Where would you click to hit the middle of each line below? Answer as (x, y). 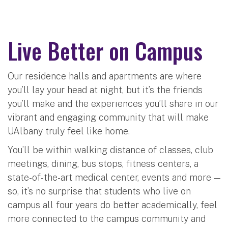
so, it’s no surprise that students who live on (99, 191)
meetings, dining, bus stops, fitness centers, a (103, 163)
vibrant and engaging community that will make (108, 117)
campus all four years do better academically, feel (112, 205)
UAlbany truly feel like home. (69, 131)
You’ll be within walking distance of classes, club (110, 150)
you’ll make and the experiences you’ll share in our (113, 103)
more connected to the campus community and (107, 218)
